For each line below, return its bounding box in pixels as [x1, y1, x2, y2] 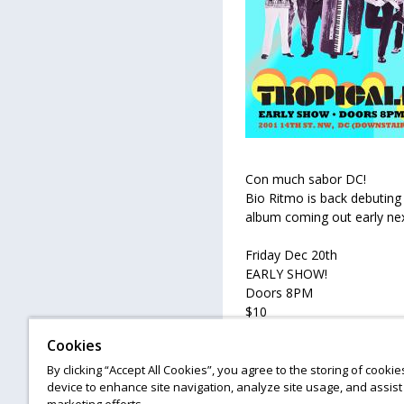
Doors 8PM [245, 284, 313, 301]
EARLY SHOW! [245, 265, 327, 282]
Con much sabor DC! [245, 170, 366, 188]
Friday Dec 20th [245, 246, 337, 263]
